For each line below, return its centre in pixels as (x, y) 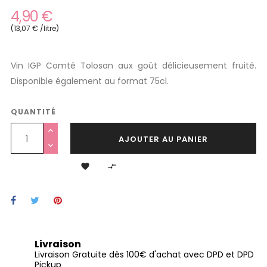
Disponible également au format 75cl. (90, 81)
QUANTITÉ (33, 112)
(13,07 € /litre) (35, 28)
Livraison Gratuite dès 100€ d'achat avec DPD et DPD (144, 254)
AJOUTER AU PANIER (163, 139)
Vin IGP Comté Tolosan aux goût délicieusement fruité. (133, 66)
